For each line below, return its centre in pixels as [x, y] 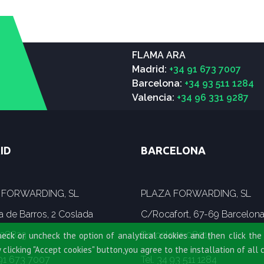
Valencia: [154, 97]
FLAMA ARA [159, 55]
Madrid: [151, 69]
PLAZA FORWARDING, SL [196, 194]
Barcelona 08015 [177, 235]
